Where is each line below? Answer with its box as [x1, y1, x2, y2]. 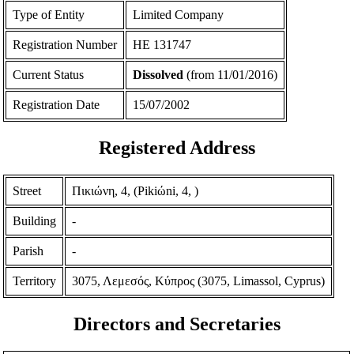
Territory [13, 273, 57, 288]
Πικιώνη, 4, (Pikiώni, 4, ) [72, 183, 199, 198]
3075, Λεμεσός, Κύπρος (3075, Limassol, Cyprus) [72, 273, 326, 288]
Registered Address [99, 137, 255, 159]
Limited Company [133, 8, 224, 22]
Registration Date [13, 98, 100, 112]
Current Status [13, 68, 85, 82]
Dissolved [133, 68, 184, 82]
